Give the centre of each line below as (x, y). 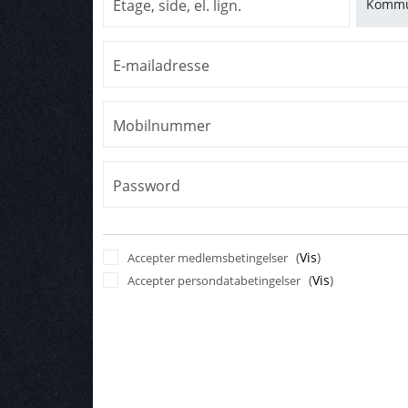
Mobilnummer (162, 126)
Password (147, 186)
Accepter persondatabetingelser (214, 281)
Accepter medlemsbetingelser (207, 258)
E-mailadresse (161, 66)
